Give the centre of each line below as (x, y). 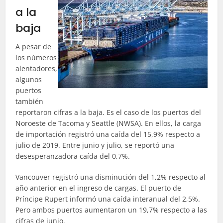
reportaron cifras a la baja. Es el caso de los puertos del (109, 112)
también (30, 101)
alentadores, (37, 68)
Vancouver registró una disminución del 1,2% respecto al (111, 177)
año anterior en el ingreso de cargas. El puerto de (99, 188)
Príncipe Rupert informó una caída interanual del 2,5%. (108, 199)
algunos (29, 79)
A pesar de (34, 47)
